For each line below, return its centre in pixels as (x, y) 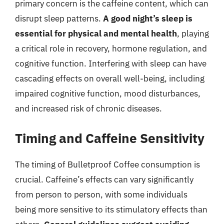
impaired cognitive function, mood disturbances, (108, 93)
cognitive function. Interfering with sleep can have (111, 63)
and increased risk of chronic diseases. (88, 108)
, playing (193, 33)
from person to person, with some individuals (101, 194)
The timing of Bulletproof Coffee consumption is (107, 164)
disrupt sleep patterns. (59, 18)
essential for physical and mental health (96, 33)
